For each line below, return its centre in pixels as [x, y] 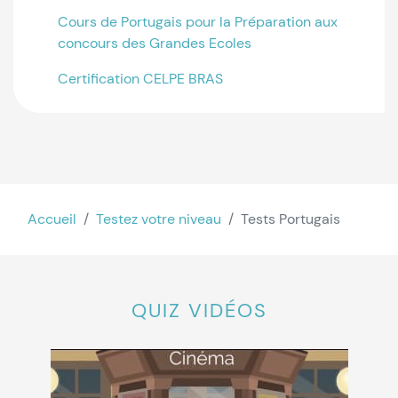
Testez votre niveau [159, 219]
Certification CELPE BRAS [140, 79]
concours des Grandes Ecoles [155, 43]
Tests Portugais [291, 219]
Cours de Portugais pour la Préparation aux [198, 22]
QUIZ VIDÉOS [199, 310]
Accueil [52, 219]
